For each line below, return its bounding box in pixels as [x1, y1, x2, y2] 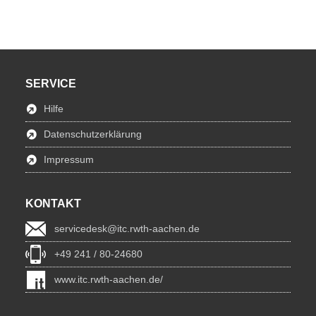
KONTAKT [25, 197, 81, 209]
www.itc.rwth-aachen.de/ [54, 274, 163, 285]
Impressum [44, 154, 94, 165]
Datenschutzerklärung [44, 128, 142, 140]
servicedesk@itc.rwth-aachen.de [54, 223, 200, 234]
